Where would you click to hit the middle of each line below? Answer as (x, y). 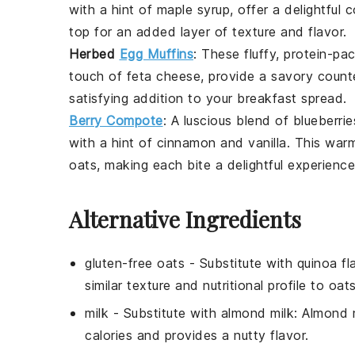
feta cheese (163, 76)
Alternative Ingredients (185, 219)
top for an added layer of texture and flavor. (208, 32)
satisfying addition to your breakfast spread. (208, 99)
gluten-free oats (135, 263)
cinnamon (186, 143)
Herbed (94, 54)
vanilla (267, 143)
